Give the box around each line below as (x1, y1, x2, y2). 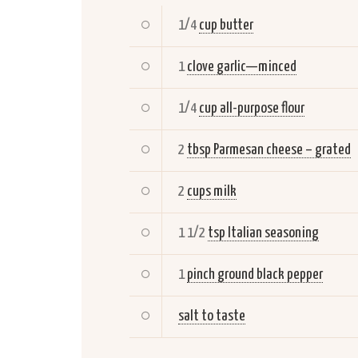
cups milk (187, 184, 237, 200)
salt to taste (178, 308, 245, 324)
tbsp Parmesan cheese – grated (187, 142, 351, 158)
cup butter (199, 18, 253, 34)
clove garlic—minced (187, 59, 296, 75)
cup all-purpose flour (199, 101, 304, 117)
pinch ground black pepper (187, 267, 323, 283)
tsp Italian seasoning (208, 225, 319, 241)
